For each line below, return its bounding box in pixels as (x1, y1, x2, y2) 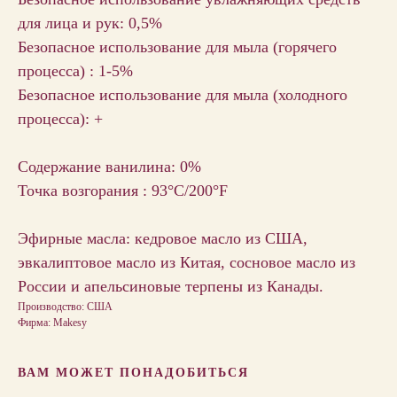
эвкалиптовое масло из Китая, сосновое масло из (18, 253, 355, 271)
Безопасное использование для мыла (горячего (18, 37, 337, 56)
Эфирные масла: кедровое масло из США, (18, 229, 307, 247)
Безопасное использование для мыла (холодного (18, 85, 347, 104)
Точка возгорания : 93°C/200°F (18, 181, 228, 199)
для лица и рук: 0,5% (18, 13, 162, 32)
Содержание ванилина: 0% (18, 157, 201, 175)
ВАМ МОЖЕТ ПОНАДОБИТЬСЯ (18, 365, 249, 379)
